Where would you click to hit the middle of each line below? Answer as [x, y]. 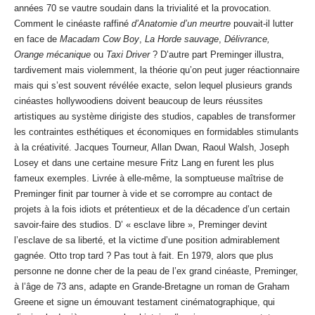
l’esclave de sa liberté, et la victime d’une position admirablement [147, 240]
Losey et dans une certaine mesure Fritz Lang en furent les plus [144, 163]
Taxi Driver [128, 55]
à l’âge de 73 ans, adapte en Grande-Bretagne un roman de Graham [152, 287]
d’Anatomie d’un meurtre [181, 24]
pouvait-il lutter [262, 24]
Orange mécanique [54, 55]
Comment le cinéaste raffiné [73, 24]
